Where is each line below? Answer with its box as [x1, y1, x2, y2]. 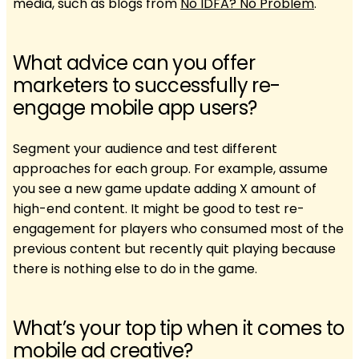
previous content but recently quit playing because [13, 239, 336, 258]
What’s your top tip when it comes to [13, 314, 345, 341]
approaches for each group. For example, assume [13, 159, 328, 178]
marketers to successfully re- [13, 71, 280, 99]
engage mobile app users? [13, 94, 257, 121]
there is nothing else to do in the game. [13, 259, 257, 278]
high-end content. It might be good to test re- [13, 199, 305, 218]
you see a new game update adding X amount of [13, 179, 317, 198]
